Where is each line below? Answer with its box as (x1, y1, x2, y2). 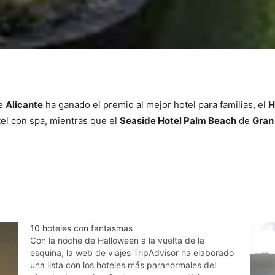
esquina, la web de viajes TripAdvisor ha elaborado (30, 247, 234, 258)
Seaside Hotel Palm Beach (120, 115, 236, 126)
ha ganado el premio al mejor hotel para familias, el (43, 99, 268, 110)
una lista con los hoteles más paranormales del (30, 260, 217, 270)
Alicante (6, 99, 43, 110)
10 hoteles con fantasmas (30, 223, 133, 233)
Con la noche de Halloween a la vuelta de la (30, 235, 205, 246)
